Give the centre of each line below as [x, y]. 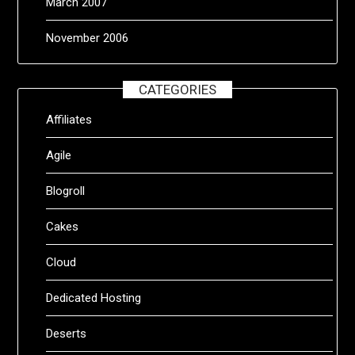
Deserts [67, 333]
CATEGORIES [177, 89]
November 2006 [88, 38]
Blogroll [66, 191]
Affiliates [69, 119]
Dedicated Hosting [94, 298]
